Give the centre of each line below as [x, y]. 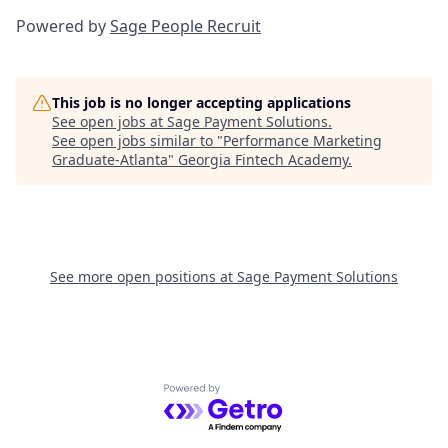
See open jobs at [109, 121]
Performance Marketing [302, 140]
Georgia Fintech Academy [263, 159]
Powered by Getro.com [250, 394]
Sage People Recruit [185, 26]
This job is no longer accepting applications [201, 102]
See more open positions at [143, 276]
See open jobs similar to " [137, 140]
